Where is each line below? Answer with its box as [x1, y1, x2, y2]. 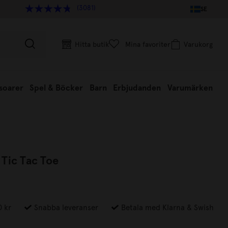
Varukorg [184, 40, 213, 48]
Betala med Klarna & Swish [119, 203, 214, 212]
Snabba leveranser [32, 203, 98, 212]
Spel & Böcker [30, 83, 83, 93]
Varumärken [167, 83, 213, 93]
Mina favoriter [125, 40, 170, 48]
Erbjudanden [113, 83, 161, 93]
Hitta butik [75, 40, 109, 48]
